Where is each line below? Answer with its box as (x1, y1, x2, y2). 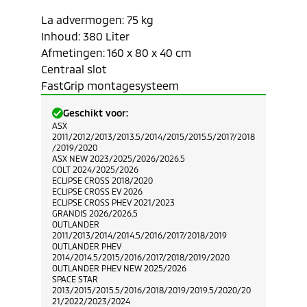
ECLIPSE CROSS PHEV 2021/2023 (52, 197, 175, 207)
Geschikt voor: (63, 107, 128, 119)
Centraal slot (41, 62, 107, 75)
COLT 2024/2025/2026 (52, 164, 138, 174)
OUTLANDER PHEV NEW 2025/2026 (52, 263, 186, 273)
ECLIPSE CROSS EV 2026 (52, 186, 143, 196)
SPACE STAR (52, 274, 98, 284)
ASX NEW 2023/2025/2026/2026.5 (52, 153, 185, 163)
